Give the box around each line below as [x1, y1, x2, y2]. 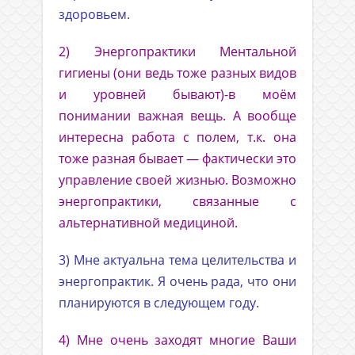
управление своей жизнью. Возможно [59, 171, 296, 189]
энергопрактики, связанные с [59, 193, 296, 211]
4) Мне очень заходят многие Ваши [59, 331, 296, 349]
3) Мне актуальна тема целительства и [59, 251, 296, 269]
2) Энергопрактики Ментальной [59, 43, 296, 61]
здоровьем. [59, 6, 130, 24]
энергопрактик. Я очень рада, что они [59, 273, 296, 291]
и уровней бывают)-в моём [59, 86, 296, 104]
